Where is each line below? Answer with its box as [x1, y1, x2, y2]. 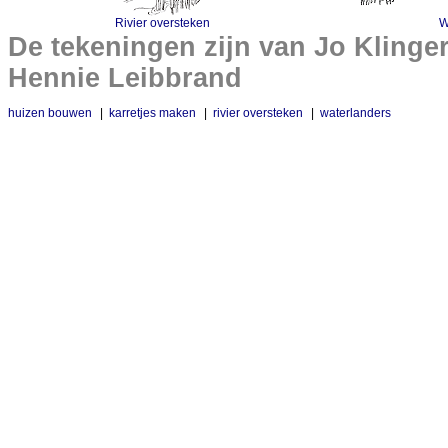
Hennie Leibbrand [8, 63, 242, 93]
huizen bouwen [8, 106, 92, 120]
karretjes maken [109, 106, 196, 120]
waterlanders [320, 106, 391, 120]
